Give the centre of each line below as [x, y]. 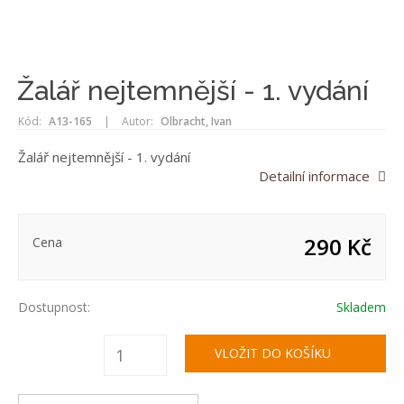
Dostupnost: [54, 307]
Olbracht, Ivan [196, 121]
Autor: [138, 121]
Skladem [361, 307]
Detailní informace [314, 176]
